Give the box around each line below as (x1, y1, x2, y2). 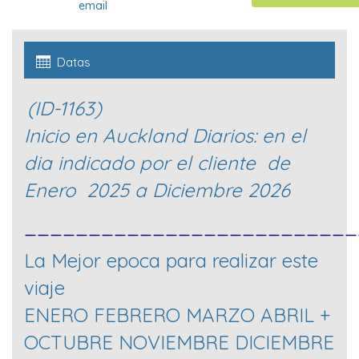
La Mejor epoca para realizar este (24, 248, 318, 273)
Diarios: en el (192, 123, 306, 148)
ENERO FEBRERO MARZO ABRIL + (24, 303, 330, 328)
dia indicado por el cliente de (24, 151, 290, 175)
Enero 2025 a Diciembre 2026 (24, 178, 290, 203)
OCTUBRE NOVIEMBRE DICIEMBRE (24, 330, 334, 355)
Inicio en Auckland (24, 123, 192, 148)
